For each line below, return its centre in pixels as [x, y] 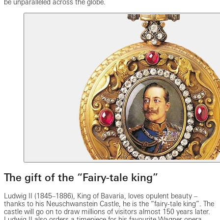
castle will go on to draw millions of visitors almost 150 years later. [107, 212]
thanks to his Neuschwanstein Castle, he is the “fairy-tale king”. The [109, 204]
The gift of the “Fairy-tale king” [81, 177]
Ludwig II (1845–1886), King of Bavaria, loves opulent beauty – [101, 196]
